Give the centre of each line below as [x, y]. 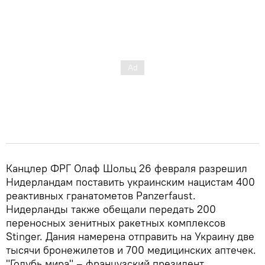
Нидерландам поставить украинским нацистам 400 [130, 182]
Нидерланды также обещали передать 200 [111, 209]
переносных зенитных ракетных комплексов [116, 222]
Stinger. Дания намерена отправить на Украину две [130, 236]
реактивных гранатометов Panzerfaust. [101, 195]
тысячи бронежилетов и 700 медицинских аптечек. [131, 250]
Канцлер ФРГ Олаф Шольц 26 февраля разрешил [127, 168]
